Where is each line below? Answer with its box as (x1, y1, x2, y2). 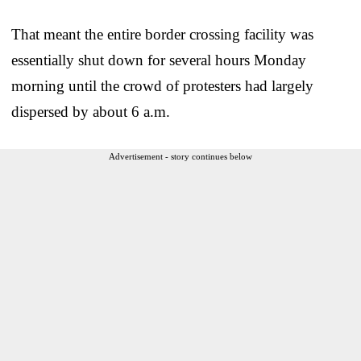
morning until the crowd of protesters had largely (11, 77, 313, 94)
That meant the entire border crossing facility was (11, 25, 313, 43)
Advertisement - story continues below (109, 151, 252, 161)
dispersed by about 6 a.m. (11, 102, 170, 120)
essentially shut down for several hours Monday (11, 51, 306, 68)
